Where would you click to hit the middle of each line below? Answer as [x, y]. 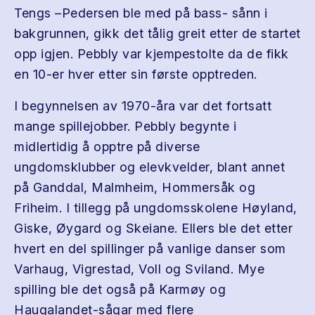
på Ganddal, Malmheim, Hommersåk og [135, 187]
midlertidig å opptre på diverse [107, 147]
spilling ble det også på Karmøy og [120, 289]
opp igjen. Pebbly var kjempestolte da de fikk [152, 54]
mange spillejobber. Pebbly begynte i [125, 126]
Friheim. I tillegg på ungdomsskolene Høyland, [156, 208]
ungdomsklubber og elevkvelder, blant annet [149, 167]
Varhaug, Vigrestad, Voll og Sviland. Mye [139, 269]
